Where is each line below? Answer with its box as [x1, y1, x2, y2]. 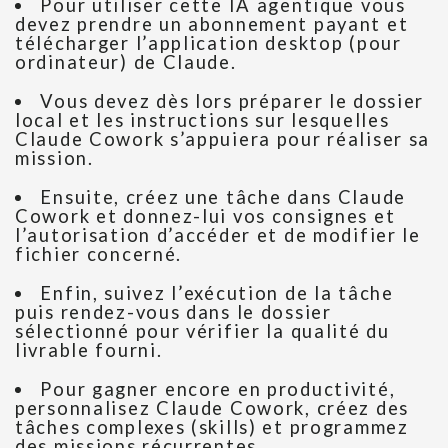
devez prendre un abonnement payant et [15, 13, 409, 36]
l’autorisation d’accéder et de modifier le [15, 224, 421, 247]
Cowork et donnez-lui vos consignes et [15, 205, 396, 228]
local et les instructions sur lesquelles [15, 109, 390, 132]
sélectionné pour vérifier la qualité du [15, 320, 390, 343]
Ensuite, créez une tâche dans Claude [40, 186, 406, 209]
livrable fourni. [15, 339, 163, 362]
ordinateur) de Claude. [15, 51, 237, 74]
